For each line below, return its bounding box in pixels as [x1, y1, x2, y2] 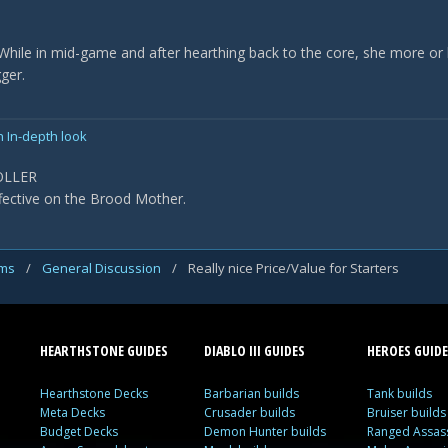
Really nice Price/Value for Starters [188, 259, 399, 277]
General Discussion [42, 259, 164, 277]
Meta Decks [40, 404, 106, 421]
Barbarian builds [203, 385, 299, 402]
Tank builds [366, 385, 432, 402]
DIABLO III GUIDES [203, 341, 305, 360]
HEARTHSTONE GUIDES [40, 341, 169, 360]
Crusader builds [203, 404, 295, 421]
